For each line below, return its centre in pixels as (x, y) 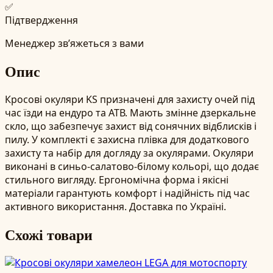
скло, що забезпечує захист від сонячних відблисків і (131, 126)
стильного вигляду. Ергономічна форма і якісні (117, 179)
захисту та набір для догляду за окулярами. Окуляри (129, 153)
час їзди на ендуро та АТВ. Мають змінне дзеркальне (130, 112)
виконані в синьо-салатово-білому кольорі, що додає (132, 166)
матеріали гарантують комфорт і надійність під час (127, 193)
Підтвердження (41, 20)
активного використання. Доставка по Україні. (115, 206)
